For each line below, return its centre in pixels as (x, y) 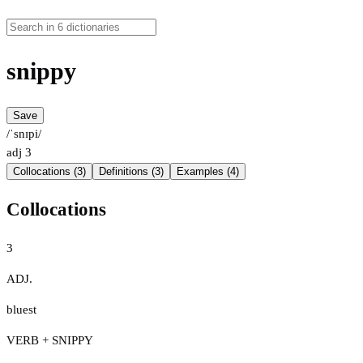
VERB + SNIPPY (50, 340)
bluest (21, 309)
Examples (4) (208, 172)
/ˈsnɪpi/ (24, 134)
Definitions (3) (131, 172)
